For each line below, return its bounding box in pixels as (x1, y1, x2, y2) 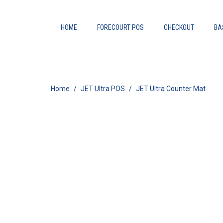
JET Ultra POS (81, 85, 125, 93)
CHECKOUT (164, 23, 194, 31)
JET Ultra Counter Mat (136, 85, 206, 93)
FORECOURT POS (97, 23, 144, 31)
